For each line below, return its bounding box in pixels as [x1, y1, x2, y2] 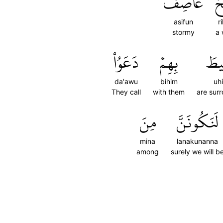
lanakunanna [177, 137, 218, 145]
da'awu [114, 77, 138, 86]
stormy [172, 28, 195, 36]
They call [111, 88, 141, 96]
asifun [173, 17, 193, 26]
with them [153, 88, 185, 96]
